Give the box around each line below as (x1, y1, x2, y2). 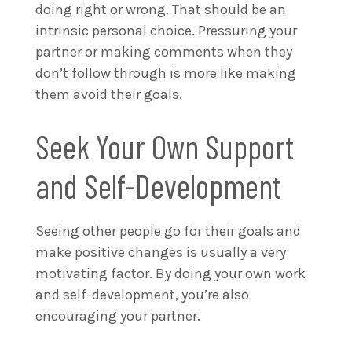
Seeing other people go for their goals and (35, 222, 301, 240)
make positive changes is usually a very (35, 243, 286, 261)
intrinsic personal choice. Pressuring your (35, 21, 297, 39)
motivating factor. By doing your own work (35, 264, 306, 282)
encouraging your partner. (35, 306, 203, 324)
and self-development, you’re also (35, 285, 249, 303)
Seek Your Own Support (35, 126, 294, 166)
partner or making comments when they (35, 42, 292, 60)
